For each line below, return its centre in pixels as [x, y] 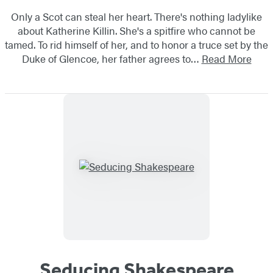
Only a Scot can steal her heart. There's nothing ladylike [136, 16]
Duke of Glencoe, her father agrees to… [112, 58]
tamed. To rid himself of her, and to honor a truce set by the [136, 44]
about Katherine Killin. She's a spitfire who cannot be [136, 30]
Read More [226, 58]
